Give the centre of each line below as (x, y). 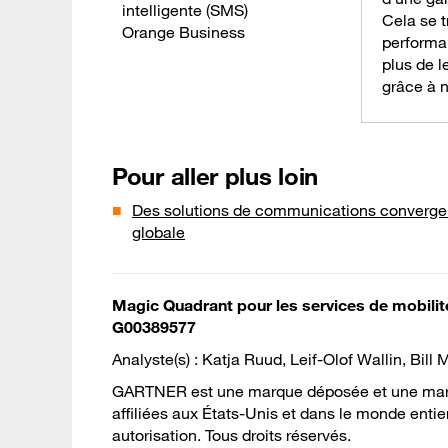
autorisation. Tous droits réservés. (231, 435)
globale (158, 232)
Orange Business (183, 32)
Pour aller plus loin (215, 176)
